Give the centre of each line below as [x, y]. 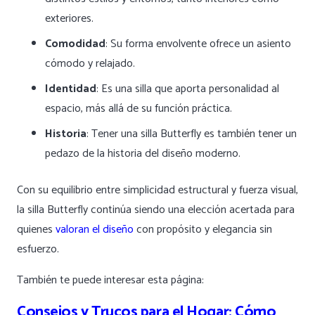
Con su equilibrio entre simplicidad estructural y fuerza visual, [157, 190]
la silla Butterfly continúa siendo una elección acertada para [156, 210]
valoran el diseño [95, 229]
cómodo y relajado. [90, 63]
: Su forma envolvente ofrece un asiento [198, 44]
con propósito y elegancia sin [203, 229]
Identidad [71, 89]
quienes [36, 229]
